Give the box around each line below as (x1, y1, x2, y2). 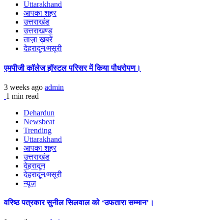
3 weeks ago (4, 82, 45, 91)
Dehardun (24, 108, 55, 117)
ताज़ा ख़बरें (24, 35, 53, 44)
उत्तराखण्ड (24, 27, 53, 35)
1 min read (6, 91, 39, 100)
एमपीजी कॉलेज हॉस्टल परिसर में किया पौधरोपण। (4, 63, 141, 72)
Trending (24, 126, 52, 135)
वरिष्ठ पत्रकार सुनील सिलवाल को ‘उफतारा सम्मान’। (4, 198, 154, 207)
